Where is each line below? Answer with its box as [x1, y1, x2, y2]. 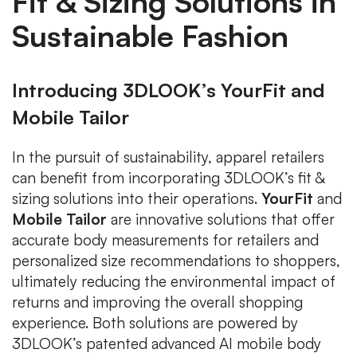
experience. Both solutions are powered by [12, 312, 298, 332]
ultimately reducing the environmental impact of [12, 271, 335, 291]
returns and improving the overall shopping [12, 292, 303, 312]
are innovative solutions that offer [107, 209, 335, 229]
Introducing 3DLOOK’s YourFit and [12, 77, 324, 102]
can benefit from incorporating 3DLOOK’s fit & [12, 167, 324, 187]
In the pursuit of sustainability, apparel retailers [12, 147, 324, 167]
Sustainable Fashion [12, 16, 288, 54]
